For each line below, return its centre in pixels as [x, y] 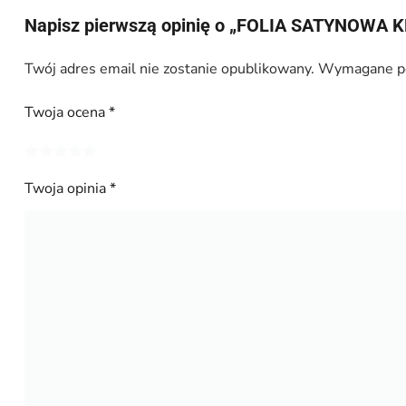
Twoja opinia [67, 188]
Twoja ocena [66, 112]
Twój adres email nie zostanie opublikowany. [169, 69]
